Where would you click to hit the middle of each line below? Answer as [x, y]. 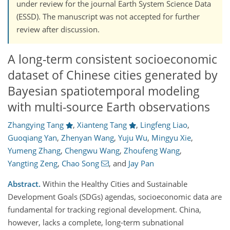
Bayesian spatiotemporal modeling [104, 91]
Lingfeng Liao [164, 125]
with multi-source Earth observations [109, 107]
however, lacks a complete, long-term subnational [96, 223]
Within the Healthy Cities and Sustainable [114, 184]
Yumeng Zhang [34, 151]
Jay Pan [141, 164]
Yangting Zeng [33, 164]
